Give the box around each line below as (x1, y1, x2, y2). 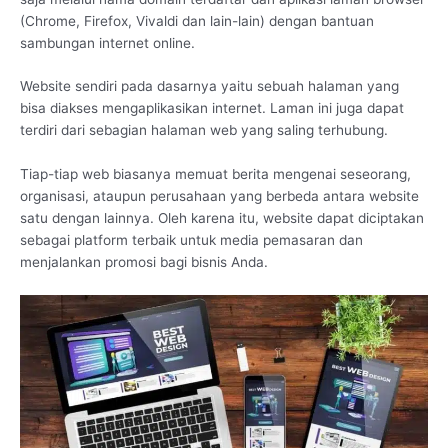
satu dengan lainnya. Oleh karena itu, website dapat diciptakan (20, 210, 424, 227)
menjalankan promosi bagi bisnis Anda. (20, 254, 268, 271)
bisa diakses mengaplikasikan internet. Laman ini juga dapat (20, 100, 404, 117)
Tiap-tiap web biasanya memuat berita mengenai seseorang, (20, 166, 411, 183)
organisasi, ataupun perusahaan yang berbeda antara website (20, 188, 419, 205)
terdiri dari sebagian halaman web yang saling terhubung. (20, 122, 388, 139)
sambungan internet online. (20, 34, 195, 51)
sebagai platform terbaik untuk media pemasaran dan (20, 232, 363, 249)
